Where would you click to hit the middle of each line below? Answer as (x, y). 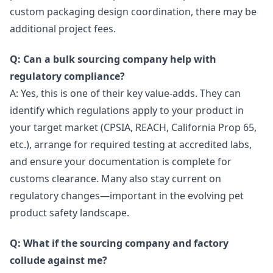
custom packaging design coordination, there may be (133, 11)
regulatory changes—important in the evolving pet (127, 195)
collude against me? (58, 261)
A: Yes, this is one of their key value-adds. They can (125, 93)
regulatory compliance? (67, 76)
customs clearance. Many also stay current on (115, 178)
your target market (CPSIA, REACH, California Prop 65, (133, 127)
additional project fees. (63, 28)
